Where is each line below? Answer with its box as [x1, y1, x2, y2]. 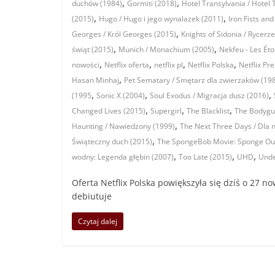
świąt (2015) [72, 44, 114, 55]
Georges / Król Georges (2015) [72, 29, 176, 40]
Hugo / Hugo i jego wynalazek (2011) [99, 14, 223, 25]
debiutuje [72, 190, 112, 203]
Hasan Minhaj [72, 75, 119, 86]
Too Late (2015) [179, 152, 232, 163]
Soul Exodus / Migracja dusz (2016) [150, 90, 269, 101]
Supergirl [150, 106, 182, 117]
